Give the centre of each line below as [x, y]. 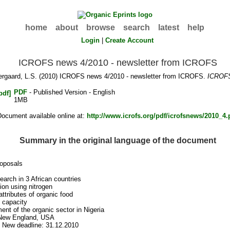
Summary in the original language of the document [118, 140]
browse [101, 27]
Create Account [130, 40]
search [137, 27]
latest [169, 27]
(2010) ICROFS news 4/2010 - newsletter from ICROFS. [122, 76]
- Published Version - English [71, 92]
